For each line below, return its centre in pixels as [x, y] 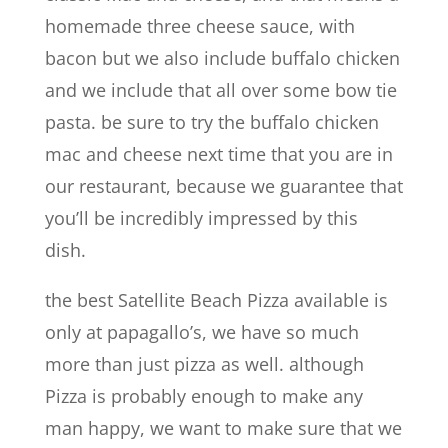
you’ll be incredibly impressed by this [201, 217]
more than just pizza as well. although [204, 363]
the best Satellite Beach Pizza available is [216, 299]
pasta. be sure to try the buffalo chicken [211, 121]
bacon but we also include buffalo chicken [222, 57]
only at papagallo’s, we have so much [201, 331]
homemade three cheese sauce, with [199, 25]
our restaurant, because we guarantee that [223, 185]
